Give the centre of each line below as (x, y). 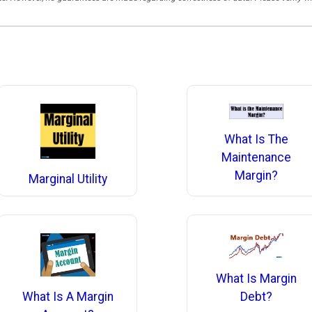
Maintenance (257, 157)
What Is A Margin (68, 296)
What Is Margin (257, 278)
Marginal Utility (68, 179)
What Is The (257, 139)
